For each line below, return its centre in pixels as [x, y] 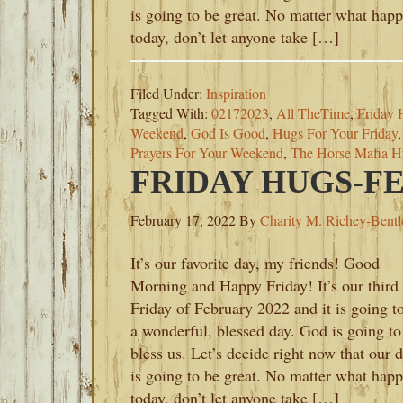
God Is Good [228, 133]
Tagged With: [171, 113]
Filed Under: [168, 93]
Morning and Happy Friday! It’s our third [264, 285]
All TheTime [313, 113]
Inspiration [236, 93]
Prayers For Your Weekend [207, 152]
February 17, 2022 [183, 220]
